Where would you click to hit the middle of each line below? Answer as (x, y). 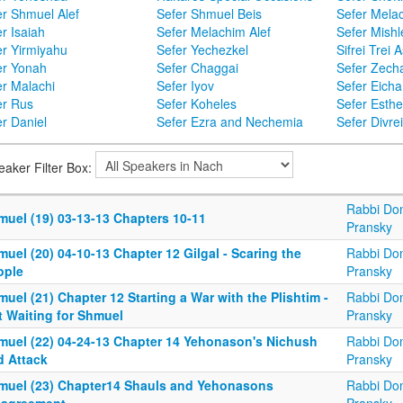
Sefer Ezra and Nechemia (230, 122)
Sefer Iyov (185, 86)
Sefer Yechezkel (202, 50)
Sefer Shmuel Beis (209, 14)
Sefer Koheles (197, 104)
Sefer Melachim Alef (214, 32)
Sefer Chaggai (197, 68)
